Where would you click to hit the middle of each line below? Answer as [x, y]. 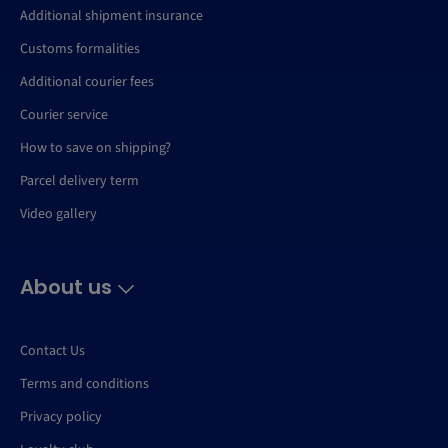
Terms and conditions [84, 384]
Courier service [64, 115]
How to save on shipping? [95, 148]
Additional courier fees [87, 82]
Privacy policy [61, 417]
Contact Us [52, 351]
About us [68, 287]
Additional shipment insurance [111, 16]
